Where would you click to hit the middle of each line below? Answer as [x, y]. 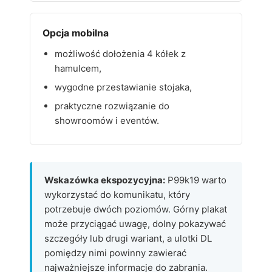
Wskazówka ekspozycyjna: [105, 180]
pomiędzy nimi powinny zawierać [115, 253]
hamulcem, [78, 68]
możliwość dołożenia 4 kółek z [120, 54]
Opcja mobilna [76, 33]
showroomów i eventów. [107, 121]
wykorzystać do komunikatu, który [117, 195]
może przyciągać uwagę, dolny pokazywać [135, 224]
